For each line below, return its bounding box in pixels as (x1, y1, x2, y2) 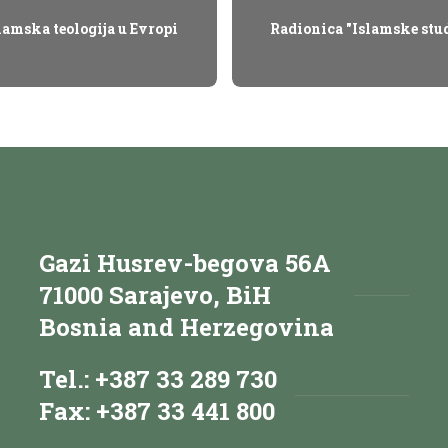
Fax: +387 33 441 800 (39, 394, 275, 427)
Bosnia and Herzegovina (39, 310, 334, 343)
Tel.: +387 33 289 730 (39, 362, 277, 395)
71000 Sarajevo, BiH (39, 278, 271, 311)
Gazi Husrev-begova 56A (39, 246, 331, 279)
